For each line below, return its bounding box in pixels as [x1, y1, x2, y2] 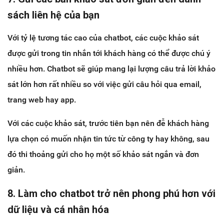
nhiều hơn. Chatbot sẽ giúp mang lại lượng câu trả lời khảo [7, 64, 215, 74]
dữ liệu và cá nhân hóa [7, 203, 109, 216]
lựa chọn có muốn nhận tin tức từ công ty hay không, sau [7, 134, 209, 144]
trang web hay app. [7, 95, 76, 105]
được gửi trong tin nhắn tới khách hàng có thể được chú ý [7, 48, 210, 58]
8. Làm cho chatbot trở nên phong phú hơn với [7, 187, 215, 200]
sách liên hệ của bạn [7, 9, 99, 21]
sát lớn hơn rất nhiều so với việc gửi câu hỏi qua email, [7, 79, 201, 89]
